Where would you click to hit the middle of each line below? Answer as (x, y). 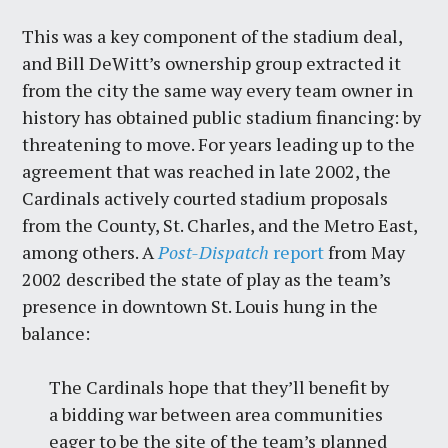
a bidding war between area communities (216, 413)
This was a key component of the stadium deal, (212, 35)
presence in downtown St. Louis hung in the (200, 305)
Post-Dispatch (214, 251)
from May (365, 251)
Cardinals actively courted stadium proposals (205, 197)
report (297, 251)
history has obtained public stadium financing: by (222, 116)
